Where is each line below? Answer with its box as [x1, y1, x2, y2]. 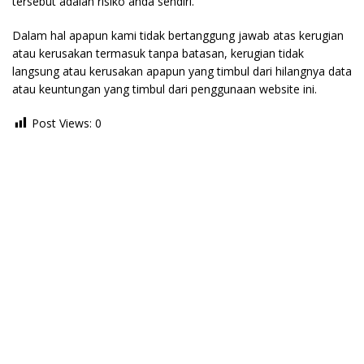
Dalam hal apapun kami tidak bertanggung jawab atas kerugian [12, 28, 344, 43]
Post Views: [32, 115, 92, 131]
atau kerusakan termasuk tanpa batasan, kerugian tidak [12, 45, 304, 61]
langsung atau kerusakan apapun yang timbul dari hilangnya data [12, 63, 352, 79]
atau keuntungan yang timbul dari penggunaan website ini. [12, 81, 317, 97]
